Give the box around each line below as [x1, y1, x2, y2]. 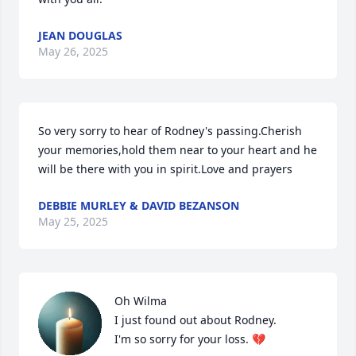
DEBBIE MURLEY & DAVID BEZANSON [38, 198, 239, 213]
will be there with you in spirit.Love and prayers [38, 161, 292, 176]
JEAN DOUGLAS [38, 28, 122, 43]
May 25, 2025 [38, 214, 108, 229]
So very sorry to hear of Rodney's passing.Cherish [38, 123, 302, 138]
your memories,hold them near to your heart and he [38, 142, 317, 157]
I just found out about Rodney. [114, 312, 280, 327]
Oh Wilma [114, 293, 167, 308]
